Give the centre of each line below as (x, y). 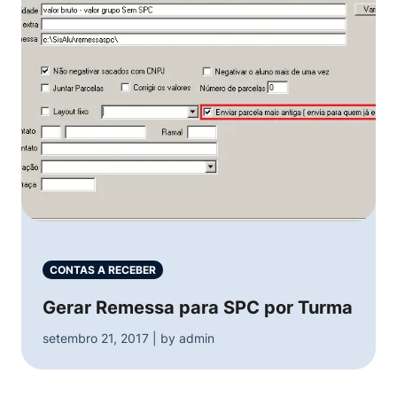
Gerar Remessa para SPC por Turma (198, 307)
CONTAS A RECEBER (103, 270)
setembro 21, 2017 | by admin (128, 338)
